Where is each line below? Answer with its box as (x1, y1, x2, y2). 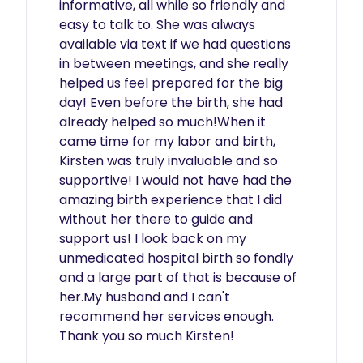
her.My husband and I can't (59, 288, 230, 306)
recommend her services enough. (59, 307, 274, 326)
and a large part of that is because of (59, 268, 297, 287)
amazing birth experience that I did (59, 190, 282, 209)
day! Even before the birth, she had (59, 93, 283, 112)
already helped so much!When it (59, 113, 266, 131)
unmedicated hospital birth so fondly (59, 249, 293, 267)
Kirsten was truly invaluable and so (59, 152, 278, 170)
